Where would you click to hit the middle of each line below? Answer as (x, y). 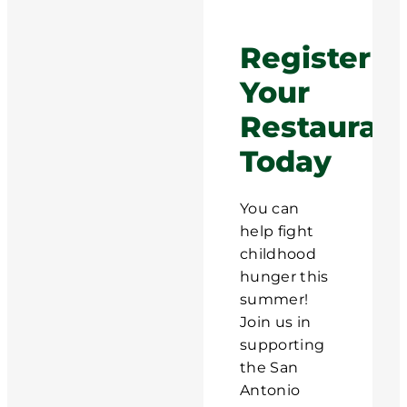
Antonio (270, 390)
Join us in (276, 322)
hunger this (284, 276)
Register (305, 57)
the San (269, 367)
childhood (278, 253)
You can (270, 208)
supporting (283, 344)
